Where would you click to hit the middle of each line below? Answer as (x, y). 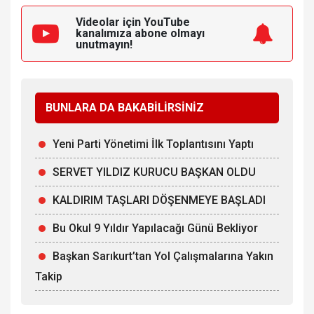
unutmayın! (104, 45)
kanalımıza (105, 34)
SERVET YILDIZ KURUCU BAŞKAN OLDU (154, 172)
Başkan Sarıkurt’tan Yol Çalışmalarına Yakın (163, 257)
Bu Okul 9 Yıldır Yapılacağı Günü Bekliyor (155, 228)
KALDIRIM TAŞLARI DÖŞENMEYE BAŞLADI (159, 200)
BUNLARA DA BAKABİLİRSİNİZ (125, 108)
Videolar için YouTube (133, 22)
